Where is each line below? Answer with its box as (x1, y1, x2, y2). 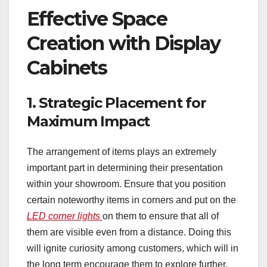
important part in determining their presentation (27, 163, 223, 173)
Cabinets (27, 56, 107, 80)
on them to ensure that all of (103, 211, 219, 221)
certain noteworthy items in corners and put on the (27, 195, 236, 205)
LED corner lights (27, 211, 103, 221)
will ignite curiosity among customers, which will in (27, 243, 238, 253)
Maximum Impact (27, 112, 150, 130)
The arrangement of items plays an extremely (27, 147, 216, 157)
